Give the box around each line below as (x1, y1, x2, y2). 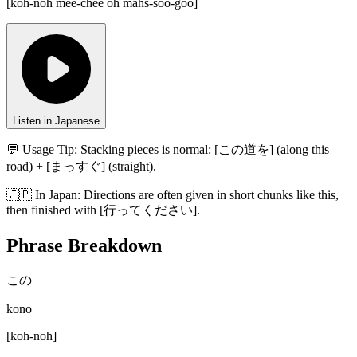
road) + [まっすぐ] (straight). (6, 159, 156, 174)
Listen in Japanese (13, 115, 100, 127)
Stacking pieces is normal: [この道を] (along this (80, 143, 329, 157)
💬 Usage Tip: (6, 143, 77, 157)
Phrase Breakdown (6, 235, 162, 257)
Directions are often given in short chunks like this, (84, 188, 339, 202)
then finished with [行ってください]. (6, 203, 200, 218)
